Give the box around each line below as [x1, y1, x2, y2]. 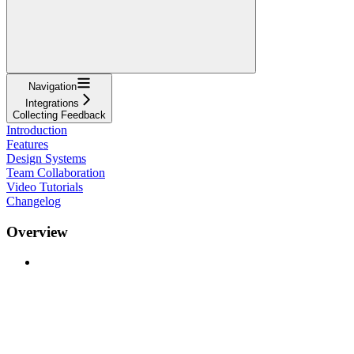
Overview [6, 223, 68, 240]
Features [6, 137, 48, 151]
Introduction [6, 122, 67, 137]
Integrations [25, 96, 79, 109]
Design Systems [6, 151, 86, 165]
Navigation [28, 80, 77, 92]
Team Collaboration [6, 165, 105, 179]
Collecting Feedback [13, 108, 106, 121]
